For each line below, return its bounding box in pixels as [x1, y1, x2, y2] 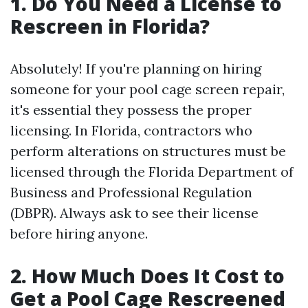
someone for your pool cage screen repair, [10, 80, 285, 98]
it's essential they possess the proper [10, 101, 252, 118]
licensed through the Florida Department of [10, 163, 294, 180]
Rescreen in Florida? [10, 13, 210, 39]
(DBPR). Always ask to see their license [10, 204, 258, 221]
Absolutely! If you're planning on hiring [10, 60, 261, 77]
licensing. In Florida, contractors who [10, 122, 252, 139]
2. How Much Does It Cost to [10, 263, 285, 289]
